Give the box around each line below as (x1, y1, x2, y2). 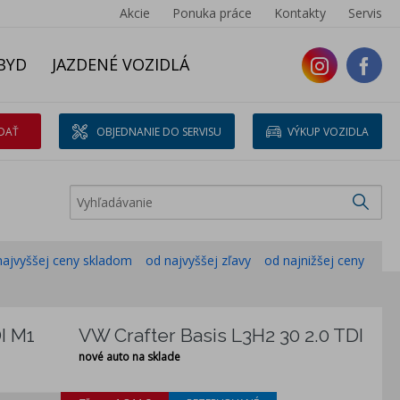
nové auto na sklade (79, 349, 180, 365)
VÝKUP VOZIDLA (287, 123, 370, 139)
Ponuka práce (172, 4, 252, 21)
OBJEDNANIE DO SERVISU (96, 123, 222, 139)
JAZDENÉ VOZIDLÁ (52, 54, 189, 75)
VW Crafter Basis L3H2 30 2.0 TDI (79, 324, 363, 347)
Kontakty (274, 4, 326, 21)
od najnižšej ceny (264, 252, 364, 270)
